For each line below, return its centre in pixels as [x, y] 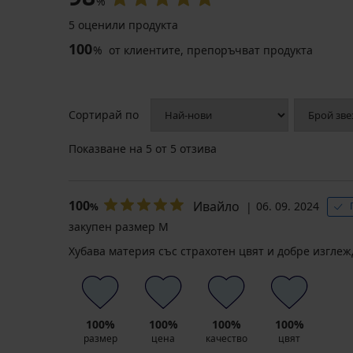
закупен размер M [119, 226]
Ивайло [216, 206]
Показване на [107, 148]
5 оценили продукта [123, 24]
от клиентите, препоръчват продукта [209, 50]
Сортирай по [104, 114]
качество [226, 338]
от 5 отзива [184, 148]
